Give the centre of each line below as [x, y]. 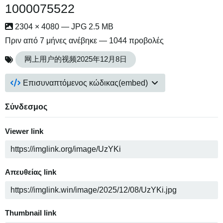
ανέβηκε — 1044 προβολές [115, 41]
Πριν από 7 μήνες [36, 41]
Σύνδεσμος [26, 107]
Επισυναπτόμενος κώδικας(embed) [86, 83]
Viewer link [24, 132]
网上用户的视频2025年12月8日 [76, 59]
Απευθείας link [31, 172]
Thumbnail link [31, 213]
